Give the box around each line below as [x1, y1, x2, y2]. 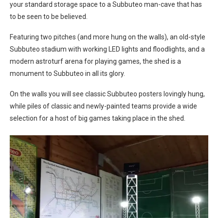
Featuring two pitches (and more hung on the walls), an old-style [10, 33, 205, 41]
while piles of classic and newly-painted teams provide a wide [10, 102, 197, 110]
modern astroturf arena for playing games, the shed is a [10, 57, 181, 65]
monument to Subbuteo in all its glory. [10, 70, 125, 77]
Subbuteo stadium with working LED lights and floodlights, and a [10, 45, 205, 53]
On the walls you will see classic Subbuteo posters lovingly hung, [10, 90, 205, 98]
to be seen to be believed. [10, 13, 88, 20]
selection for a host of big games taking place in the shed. [10, 114, 185, 122]
